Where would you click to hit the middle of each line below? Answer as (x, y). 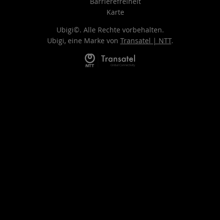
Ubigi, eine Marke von (83, 41)
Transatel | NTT (146, 41)
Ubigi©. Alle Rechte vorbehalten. (110, 30)
